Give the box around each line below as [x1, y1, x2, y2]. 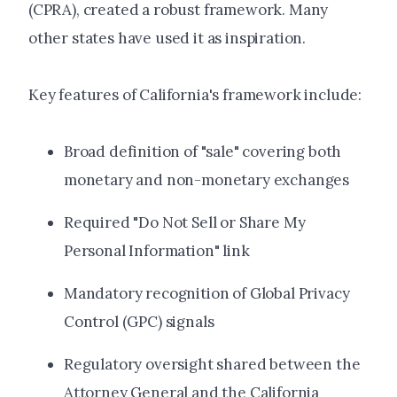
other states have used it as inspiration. [28, 28, 307, 49]
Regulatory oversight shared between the [64, 354, 361, 375]
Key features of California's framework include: [28, 85, 362, 105]
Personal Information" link [64, 241, 250, 261]
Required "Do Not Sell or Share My [64, 213, 306, 233]
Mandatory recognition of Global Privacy [64, 284, 350, 304]
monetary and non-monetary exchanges [64, 170, 350, 191]
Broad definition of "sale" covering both [64, 142, 342, 162]
